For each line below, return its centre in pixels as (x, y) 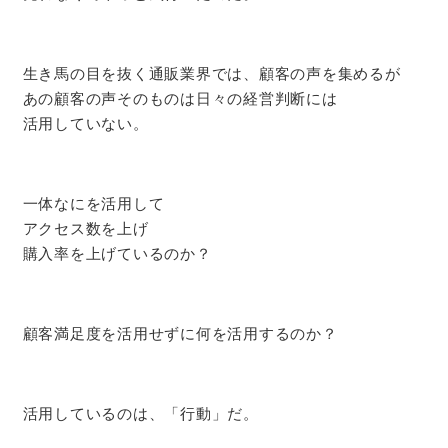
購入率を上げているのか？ (117, 254)
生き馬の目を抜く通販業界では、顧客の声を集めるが (211, 74)
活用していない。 (85, 124)
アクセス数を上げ (85, 229)
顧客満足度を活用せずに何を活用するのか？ (180, 334)
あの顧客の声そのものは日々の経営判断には (180, 99)
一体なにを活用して (93, 204)
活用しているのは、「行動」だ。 (140, 414)
